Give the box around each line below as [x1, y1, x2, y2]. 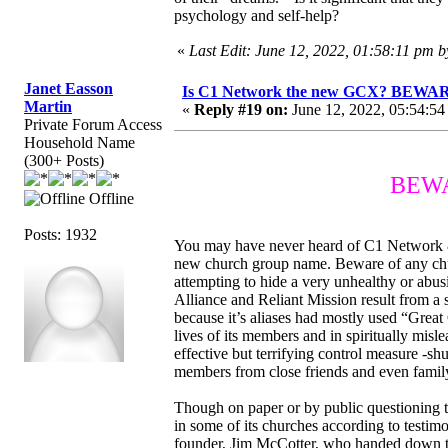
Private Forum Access [24, 115, 162, 133]
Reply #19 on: [194, 100, 288, 118]
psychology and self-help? [174, 6, 339, 24]
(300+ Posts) [24, 151, 104, 169]
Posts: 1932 [24, 225, 97, 243]
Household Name [24, 133, 135, 151]
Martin [24, 97, 72, 115]
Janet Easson [24, 79, 113, 97]
